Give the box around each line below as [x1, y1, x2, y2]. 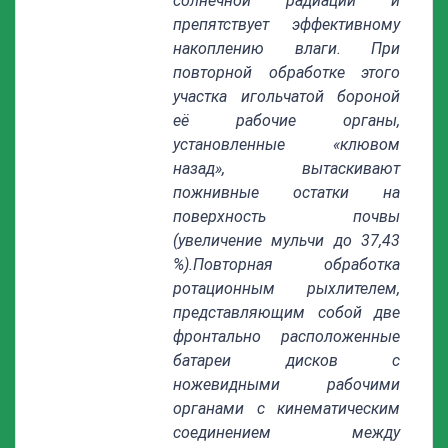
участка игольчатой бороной [173, 87, 400, 106]
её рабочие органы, [173, 111, 400, 130]
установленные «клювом [173, 135, 400, 154]
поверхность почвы [173, 207, 400, 226]
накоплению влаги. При [173, 39, 400, 58]
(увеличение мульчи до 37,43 [173, 231, 400, 250]
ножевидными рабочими [173, 375, 400, 394]
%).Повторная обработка [173, 255, 400, 274]
